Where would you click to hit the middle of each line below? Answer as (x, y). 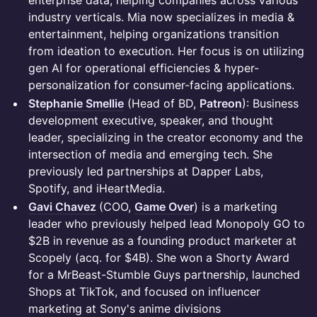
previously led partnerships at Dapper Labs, (146, 171)
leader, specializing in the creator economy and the (166, 137)
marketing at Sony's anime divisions (125, 309)
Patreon (221, 103)
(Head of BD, (162, 103)
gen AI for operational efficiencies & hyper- (144, 68)
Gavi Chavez (62, 207)
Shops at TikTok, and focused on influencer (144, 292)
